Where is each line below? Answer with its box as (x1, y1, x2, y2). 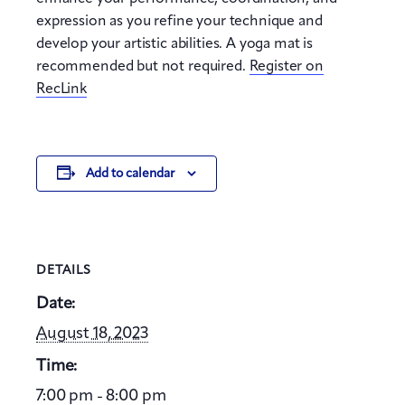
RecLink (36, 81, 87, 97)
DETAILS (36, 264, 91, 277)
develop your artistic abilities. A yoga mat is (36, 36, 314, 52)
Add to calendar (85, 166, 174, 180)
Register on (249, 59, 324, 74)
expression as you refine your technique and (36, 14, 323, 29)
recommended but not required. (36, 59, 250, 74)
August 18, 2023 (36, 325, 148, 342)
